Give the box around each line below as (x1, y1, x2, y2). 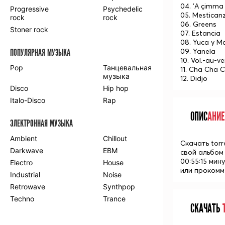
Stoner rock (10, 25, 48, 34)
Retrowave (10, 182, 45, 191)
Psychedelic (103, 5, 143, 13)
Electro (10, 158, 33, 167)
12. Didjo (180, 74, 207, 83)
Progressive (10, 5, 49, 13)
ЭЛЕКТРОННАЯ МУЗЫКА (10, 118, 73, 129)
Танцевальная (103, 63, 152, 72)
